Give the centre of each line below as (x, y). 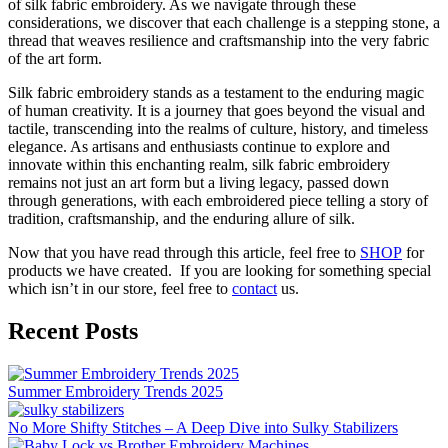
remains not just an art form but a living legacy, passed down (198, 183)
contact (254, 289)
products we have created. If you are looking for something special (219, 271)
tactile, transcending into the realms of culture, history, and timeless (218, 129)
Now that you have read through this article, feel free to (184, 253)
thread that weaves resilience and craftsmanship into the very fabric (218, 41)
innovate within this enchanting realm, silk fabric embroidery (199, 165)
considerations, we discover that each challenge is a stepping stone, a (224, 23)
